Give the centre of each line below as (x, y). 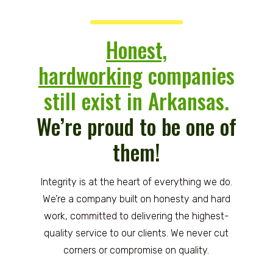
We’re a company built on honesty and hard (136, 199)
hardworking (90, 75)
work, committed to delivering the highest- (136, 216)
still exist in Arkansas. (136, 100)
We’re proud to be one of (136, 126)
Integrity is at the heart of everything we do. (136, 182)
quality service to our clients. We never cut (136, 233)
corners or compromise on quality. (136, 250)
